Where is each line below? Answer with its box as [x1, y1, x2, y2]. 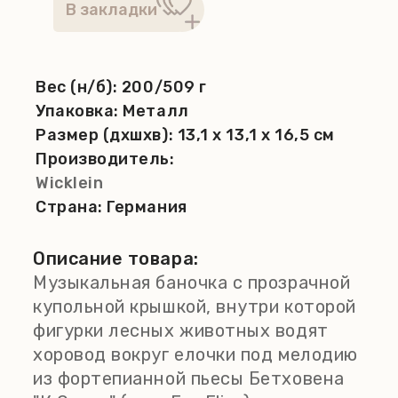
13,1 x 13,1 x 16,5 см [177, 125, 335, 145]
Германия [107, 197, 187, 217]
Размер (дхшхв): [36, 125, 178, 145]
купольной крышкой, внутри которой [33, 296, 356, 317]
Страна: [36, 197, 107, 217]
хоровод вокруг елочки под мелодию [33, 344, 358, 365]
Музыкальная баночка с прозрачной [33, 272, 351, 293]
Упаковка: [36, 101, 123, 121]
